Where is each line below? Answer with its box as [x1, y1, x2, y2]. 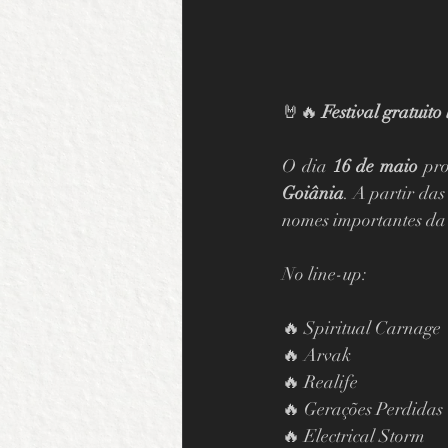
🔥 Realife [282, 370, 358, 393]
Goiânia [282, 181, 344, 204]
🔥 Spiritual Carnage [282, 316, 441, 339]
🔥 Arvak [282, 343, 351, 366]
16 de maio [332, 154, 418, 177]
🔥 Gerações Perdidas [282, 397, 443, 420]
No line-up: [282, 262, 367, 285]
